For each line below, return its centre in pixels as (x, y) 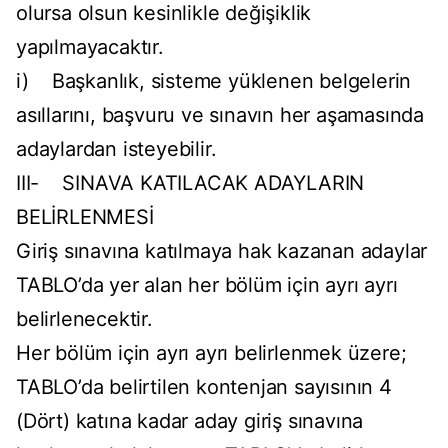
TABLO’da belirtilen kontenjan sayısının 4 (204, 387)
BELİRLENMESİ (85, 217)
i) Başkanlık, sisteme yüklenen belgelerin (214, 81)
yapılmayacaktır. (90, 47)
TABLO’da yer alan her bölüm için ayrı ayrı (207, 285)
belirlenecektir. (84, 319)
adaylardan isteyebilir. (116, 149)
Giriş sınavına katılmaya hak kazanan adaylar (222, 251)
